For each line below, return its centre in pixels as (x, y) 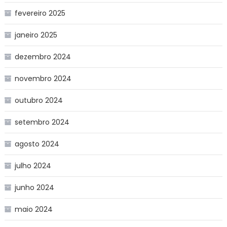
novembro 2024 (43, 78)
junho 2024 (34, 187)
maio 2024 (33, 209)
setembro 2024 (42, 122)
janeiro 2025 (36, 35)
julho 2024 (33, 165)
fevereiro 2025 (40, 13)
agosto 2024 (37, 144)
